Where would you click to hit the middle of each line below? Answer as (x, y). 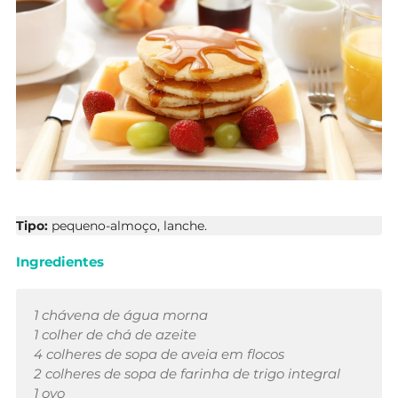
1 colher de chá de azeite (115, 334)
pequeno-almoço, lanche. (129, 225)
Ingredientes (60, 261)
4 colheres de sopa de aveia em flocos (159, 354)
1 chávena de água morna (121, 314)
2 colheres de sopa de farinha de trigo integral (187, 373)
